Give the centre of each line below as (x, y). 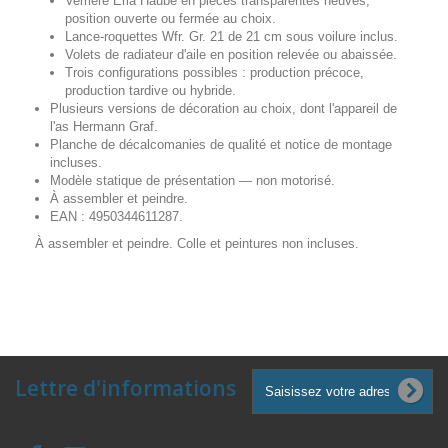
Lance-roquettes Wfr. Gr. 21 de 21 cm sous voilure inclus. (231, 36)
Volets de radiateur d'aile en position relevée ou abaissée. (231, 54)
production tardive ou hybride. (150, 90)
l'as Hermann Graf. (104, 126)
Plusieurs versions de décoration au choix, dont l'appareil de (223, 108)
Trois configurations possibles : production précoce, (214, 72)
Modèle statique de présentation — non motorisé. (192, 180)
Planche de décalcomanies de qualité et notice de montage (221, 144)
